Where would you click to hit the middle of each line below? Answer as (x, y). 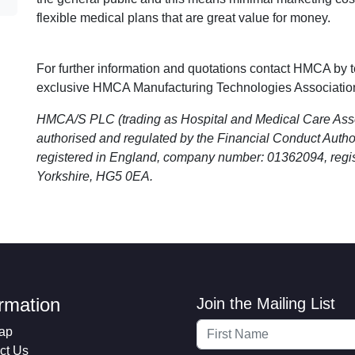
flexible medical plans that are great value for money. (183, 18)
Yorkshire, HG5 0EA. (95, 176)
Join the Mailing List (266, 303)
